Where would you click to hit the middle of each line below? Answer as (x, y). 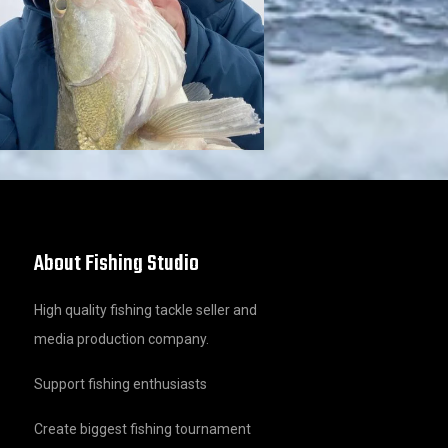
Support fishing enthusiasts (120, 384)
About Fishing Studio (116, 264)
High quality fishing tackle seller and (145, 310)
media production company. (121, 339)
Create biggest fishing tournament (142, 429)
